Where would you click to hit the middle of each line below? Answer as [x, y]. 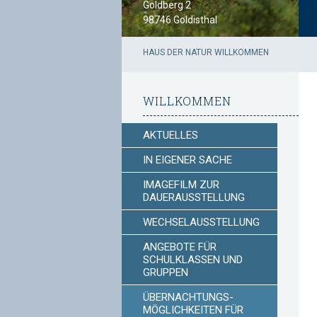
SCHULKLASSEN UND [193, 260]
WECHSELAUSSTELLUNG [201, 222]
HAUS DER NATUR [178, 52]
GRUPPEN [166, 272]
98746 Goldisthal [180, 20]
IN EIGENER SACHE [188, 160]
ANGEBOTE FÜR [180, 247]
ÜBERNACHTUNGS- [188, 297]
